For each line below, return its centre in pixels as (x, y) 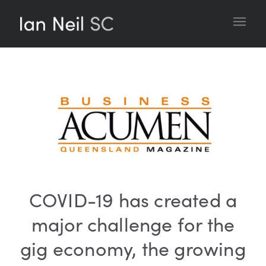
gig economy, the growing (133, 248)
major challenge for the (133, 224)
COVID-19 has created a (133, 200)
